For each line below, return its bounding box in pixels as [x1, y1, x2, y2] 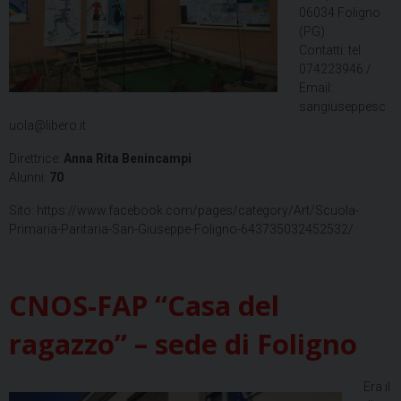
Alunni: [9, 170, 49, 184]
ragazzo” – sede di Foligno [9, 325, 357, 363]
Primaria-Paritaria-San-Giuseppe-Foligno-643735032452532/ [9, 222, 354, 236]
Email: [299, 81, 333, 95]
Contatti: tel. [299, 43, 363, 57]
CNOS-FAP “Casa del [9, 286, 279, 324]
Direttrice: [9, 151, 64, 166]
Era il [363, 380, 390, 394]
